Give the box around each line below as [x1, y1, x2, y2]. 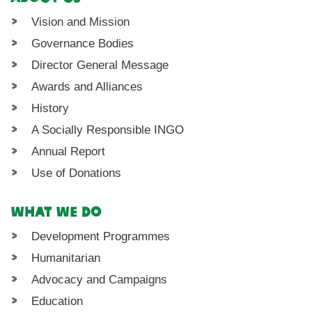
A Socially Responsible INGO [31, 123, 185, 137]
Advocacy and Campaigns [31, 273, 168, 287]
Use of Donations [31, 166, 122, 180]
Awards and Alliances [31, 80, 143, 94]
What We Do [10, 203, 102, 221]
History [31, 102, 70, 116]
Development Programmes [31, 230, 171, 244]
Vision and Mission [31, 15, 130, 29]
